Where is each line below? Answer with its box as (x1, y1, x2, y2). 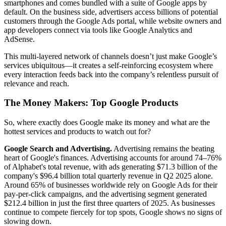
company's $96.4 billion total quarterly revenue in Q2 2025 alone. (4, 172, 213, 181)
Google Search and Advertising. (4, 144, 112, 153)
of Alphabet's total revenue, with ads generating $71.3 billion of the (4, 162, 217, 172)
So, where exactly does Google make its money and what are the (4, 118, 210, 127)
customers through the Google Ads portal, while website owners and (4, 16, 221, 25)
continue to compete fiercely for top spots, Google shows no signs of (4, 208, 222, 217)
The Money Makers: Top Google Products (4, 97, 178, 108)
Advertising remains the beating (112, 144, 214, 153)
